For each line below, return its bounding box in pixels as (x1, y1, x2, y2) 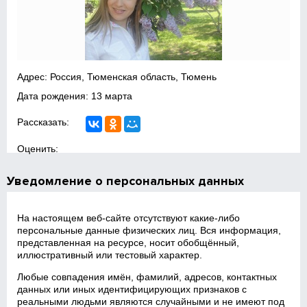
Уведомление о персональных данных (7, 173, 245, 188)
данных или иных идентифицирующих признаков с (17, 284, 247, 295)
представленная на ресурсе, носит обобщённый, (17, 237, 240, 248)
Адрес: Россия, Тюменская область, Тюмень (17, 71, 217, 82)
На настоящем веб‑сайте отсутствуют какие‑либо (17, 212, 241, 223)
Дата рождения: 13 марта (17, 90, 133, 101)
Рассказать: (17, 116, 70, 127)
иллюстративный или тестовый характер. (17, 249, 203, 260)
